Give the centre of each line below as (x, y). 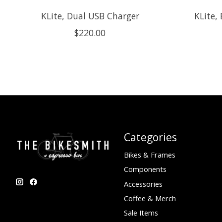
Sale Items (141, 212)
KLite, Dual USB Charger (90, 16)
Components (145, 169)
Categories (150, 137)
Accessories (143, 184)
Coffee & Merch (150, 198)
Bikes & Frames (149, 155)
